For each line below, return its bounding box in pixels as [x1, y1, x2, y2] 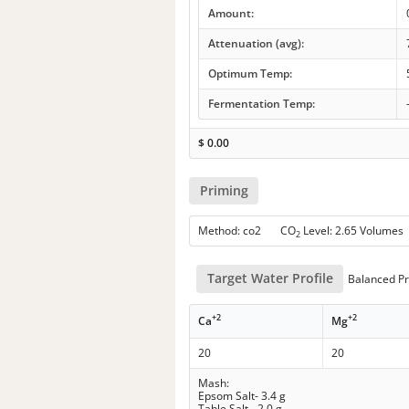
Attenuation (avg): [207, 35, 304, 51]
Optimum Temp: [207, 65, 292, 81]
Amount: [207, 5, 254, 21]
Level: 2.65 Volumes [300, 223, 404, 239]
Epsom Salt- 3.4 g [198, 387, 287, 404]
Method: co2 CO [198, 223, 297, 239]
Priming [199, 182, 248, 200]
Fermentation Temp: [207, 95, 315, 111]
